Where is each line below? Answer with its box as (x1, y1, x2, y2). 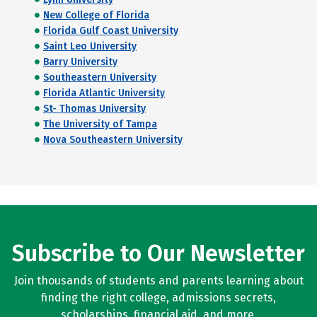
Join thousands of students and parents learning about (13, 274, 304, 287)
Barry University (43, 55, 117, 68)
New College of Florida (43, 8, 149, 21)
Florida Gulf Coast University (43, 24, 178, 37)
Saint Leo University (43, 40, 137, 52)
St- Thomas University (43, 102, 146, 115)
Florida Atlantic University (43, 86, 165, 99)
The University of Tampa (43, 117, 157, 130)
